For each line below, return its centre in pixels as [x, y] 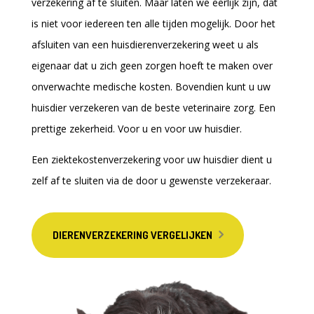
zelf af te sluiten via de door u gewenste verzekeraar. [151, 180]
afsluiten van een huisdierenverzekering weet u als [145, 45]
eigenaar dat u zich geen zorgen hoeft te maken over [152, 66]
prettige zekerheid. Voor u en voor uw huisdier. [136, 129]
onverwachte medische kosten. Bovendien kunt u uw [151, 87]
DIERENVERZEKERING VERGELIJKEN [132, 235]
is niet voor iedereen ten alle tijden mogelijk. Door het [153, 23]
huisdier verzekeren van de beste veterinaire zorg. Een [153, 108]
